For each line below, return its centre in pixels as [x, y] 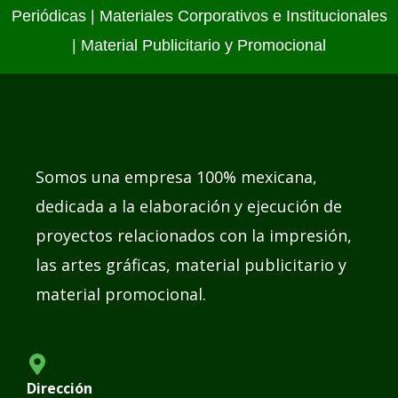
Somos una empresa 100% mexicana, [176, 176]
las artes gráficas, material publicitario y [191, 264]
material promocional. [121, 294]
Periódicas [48, 16]
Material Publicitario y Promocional [203, 45]
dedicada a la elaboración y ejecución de [189, 206]
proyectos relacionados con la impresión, [194, 235]
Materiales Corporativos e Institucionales [243, 16]
